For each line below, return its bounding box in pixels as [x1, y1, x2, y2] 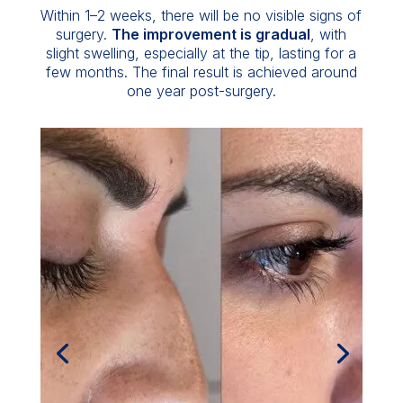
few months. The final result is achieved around [45, 63, 357, 81]
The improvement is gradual [112, 25, 311, 43]
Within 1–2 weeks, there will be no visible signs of [40, 6, 363, 24]
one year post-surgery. [126, 82, 276, 100]
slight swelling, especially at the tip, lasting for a [46, 44, 357, 62]
